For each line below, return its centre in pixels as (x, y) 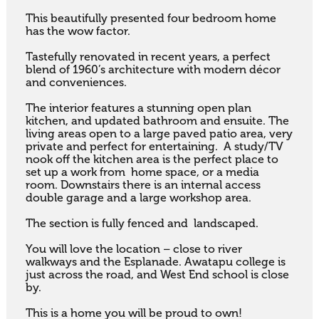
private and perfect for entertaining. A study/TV (154, 147)
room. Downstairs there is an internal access (143, 185)
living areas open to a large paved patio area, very (159, 134)
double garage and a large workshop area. (138, 198)
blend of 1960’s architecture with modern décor (153, 70)
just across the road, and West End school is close (157, 275)
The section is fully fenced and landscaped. (142, 224)
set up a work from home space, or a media (142, 173)
